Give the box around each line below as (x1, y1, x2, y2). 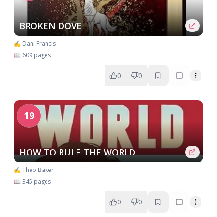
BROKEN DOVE (19, 20, 82, 31)
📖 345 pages (14, 177, 51, 186)
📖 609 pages (14, 51, 51, 59)
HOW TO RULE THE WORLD (19, 146, 135, 158)
